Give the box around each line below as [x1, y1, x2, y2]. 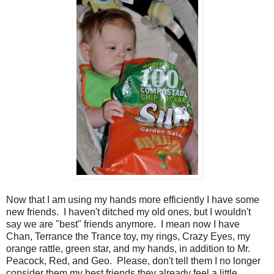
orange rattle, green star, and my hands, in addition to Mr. [6, 243, 250, 254]
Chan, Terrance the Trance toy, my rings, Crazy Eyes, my [6, 231, 250, 242]
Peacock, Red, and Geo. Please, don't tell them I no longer [6, 256, 261, 267]
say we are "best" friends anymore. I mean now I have [6, 219, 240, 230]
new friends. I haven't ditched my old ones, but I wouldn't [6, 207, 251, 218]
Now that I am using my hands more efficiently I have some [6, 194, 259, 206]
